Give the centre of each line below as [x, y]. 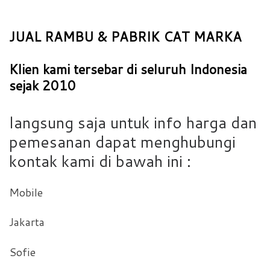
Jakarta [27, 222]
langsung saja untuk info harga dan [133, 123]
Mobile [26, 192]
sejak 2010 [42, 85]
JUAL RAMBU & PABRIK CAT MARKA [125, 36]
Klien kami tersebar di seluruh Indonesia [128, 69]
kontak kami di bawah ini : [100, 161]
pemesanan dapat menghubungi [122, 142]
